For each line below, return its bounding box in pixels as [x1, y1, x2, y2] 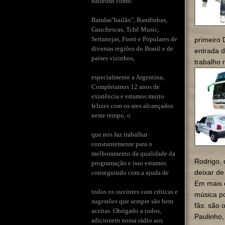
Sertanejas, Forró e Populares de [91, 35, 177, 43]
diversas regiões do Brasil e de [91, 44, 173, 52]
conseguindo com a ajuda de [91, 168, 169, 176]
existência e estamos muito [91, 92, 164, 100]
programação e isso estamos [91, 159, 166, 167]
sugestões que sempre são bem [91, 197, 173, 205]
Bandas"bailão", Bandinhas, [91, 16, 167, 24]
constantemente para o [91, 140, 152, 148]
